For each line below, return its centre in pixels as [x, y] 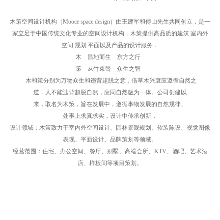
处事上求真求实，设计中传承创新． [110, 116]
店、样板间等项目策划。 [110, 163]
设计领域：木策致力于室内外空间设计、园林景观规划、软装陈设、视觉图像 [110, 128]
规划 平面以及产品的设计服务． [116, 45]
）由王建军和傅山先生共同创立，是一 [160, 22]
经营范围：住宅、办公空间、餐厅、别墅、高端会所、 [83, 151]
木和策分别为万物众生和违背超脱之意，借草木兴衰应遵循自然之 [111, 81]
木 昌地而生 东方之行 [110, 57]
